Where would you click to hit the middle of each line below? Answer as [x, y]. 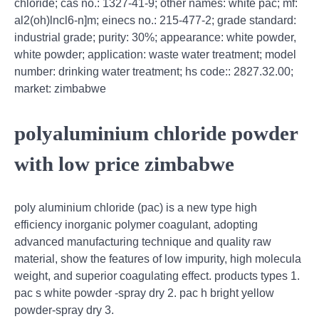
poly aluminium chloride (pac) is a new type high [136, 208]
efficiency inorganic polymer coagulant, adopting [136, 225]
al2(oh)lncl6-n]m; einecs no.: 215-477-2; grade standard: [155, 20]
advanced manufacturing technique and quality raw [143, 242]
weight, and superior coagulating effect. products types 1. [157, 276]
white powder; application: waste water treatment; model [155, 54]
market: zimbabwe [60, 88]
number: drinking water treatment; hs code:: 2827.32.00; [154, 71]
